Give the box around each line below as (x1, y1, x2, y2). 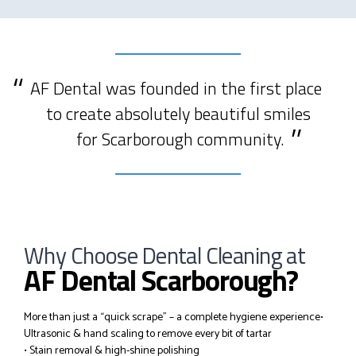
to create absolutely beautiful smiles (45, 100, 311, 127)
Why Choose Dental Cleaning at (24, 238, 306, 273)
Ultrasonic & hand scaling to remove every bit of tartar (24, 324, 272, 343)
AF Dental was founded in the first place (29, 75, 322, 102)
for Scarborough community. (75, 126, 284, 153)
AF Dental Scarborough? (24, 258, 299, 302)
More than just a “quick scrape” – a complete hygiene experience (24, 308, 320, 327)
